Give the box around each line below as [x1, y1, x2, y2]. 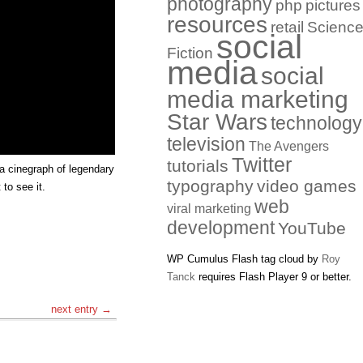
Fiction [167, 45, 213, 62]
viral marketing [167, 202, 251, 216]
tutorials [167, 156, 228, 176]
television [167, 134, 246, 155]
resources [167, 12, 267, 37]
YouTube [278, 219, 346, 238]
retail [271, 19, 304, 36]
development [167, 217, 275, 238]
